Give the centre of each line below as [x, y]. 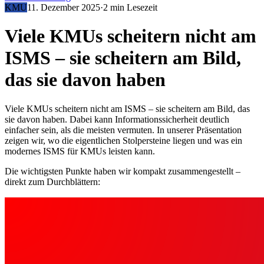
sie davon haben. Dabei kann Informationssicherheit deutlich [117, 119]
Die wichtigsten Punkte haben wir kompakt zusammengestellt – [123, 171]
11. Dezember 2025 [64, 7]
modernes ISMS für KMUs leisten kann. [80, 151]
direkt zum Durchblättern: [52, 181]
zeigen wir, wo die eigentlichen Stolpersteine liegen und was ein [123, 140]
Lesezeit [142, 7]
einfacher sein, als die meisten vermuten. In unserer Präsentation [123, 130]
